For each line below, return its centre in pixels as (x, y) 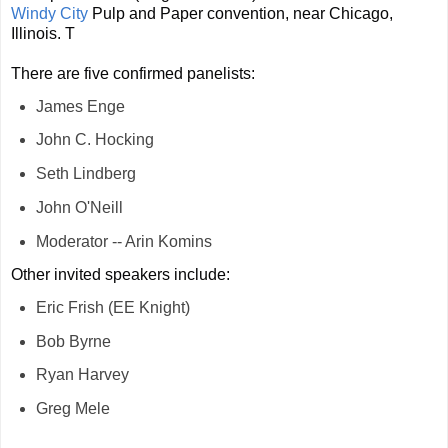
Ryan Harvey (82, 375)
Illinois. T (43, 33)
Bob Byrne (73, 341)
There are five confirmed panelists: (133, 73)
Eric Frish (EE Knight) (112, 307)
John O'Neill (79, 208)
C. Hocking (114, 140)
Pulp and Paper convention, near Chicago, (240, 13)
